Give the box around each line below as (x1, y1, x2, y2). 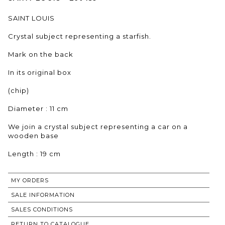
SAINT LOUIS (8, 14, 55, 22)
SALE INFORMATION (11, 191, 75, 198)
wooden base (8, 131, 59, 140)
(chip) (8, 86, 29, 94)
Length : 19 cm (8, 149, 61, 158)
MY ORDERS (11, 176, 49, 184)
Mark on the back (8, 50, 73, 58)
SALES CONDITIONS (11, 205, 73, 213)
